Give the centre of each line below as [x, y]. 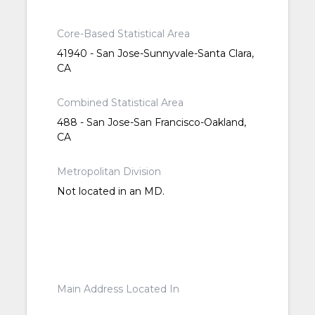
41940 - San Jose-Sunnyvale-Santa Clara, [155, 54]
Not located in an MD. [110, 192]
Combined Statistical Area [120, 103]
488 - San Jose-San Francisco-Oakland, [151, 123]
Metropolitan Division [109, 172]
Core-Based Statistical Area [123, 34]
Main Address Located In [118, 289]
